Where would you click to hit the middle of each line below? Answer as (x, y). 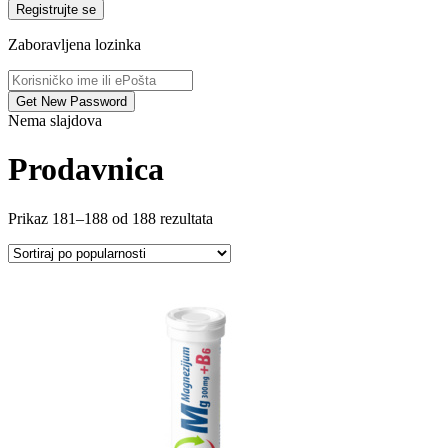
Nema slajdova (55, 120)
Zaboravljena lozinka (74, 44)
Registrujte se (89, 9)
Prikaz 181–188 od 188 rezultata (110, 218)
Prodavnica (86, 169)
